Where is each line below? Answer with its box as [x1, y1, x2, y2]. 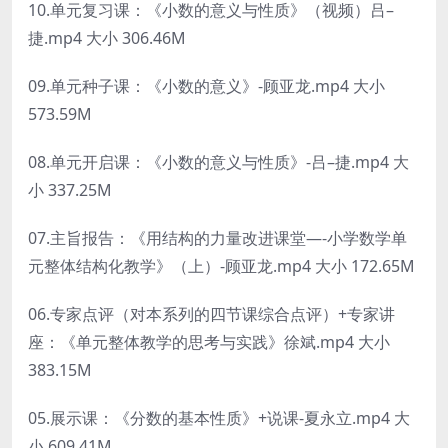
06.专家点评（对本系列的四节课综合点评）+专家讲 [28, 302, 395, 325]
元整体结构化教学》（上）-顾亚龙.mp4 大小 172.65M [28, 254, 415, 277]
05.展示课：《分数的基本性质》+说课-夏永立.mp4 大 [28, 406, 410, 429]
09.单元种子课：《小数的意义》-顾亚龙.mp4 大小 [28, 74, 385, 97]
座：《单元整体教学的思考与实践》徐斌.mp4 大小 [28, 330, 390, 353]
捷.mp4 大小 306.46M [28, 26, 186, 49]
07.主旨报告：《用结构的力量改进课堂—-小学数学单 [28, 226, 407, 249]
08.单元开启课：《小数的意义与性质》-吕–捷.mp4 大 [28, 150, 409, 173]
